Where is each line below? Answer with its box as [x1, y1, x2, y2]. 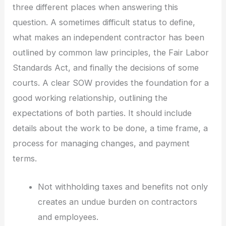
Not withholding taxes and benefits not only [37, 181, 208, 192]
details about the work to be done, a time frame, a [13, 123, 208, 133]
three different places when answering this [13, 2, 179, 12]
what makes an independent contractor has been [13, 32, 205, 42]
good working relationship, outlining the [13, 92, 168, 103]
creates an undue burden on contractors [37, 196, 197, 207]
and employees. [37, 211, 98, 222]
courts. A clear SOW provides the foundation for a [13, 77, 209, 88]
